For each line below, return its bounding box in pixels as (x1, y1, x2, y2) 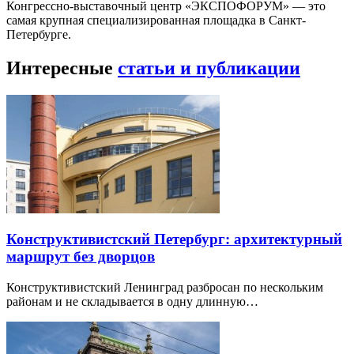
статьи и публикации (118, 57, 300, 78)
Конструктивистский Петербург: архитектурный (6, 231, 342, 248)
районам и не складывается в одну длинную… (6, 295, 258, 309)
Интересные (6, 57, 118, 78)
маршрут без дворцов (6, 248, 155, 265)
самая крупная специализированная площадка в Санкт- (6, 13, 306, 27)
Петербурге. (6, 27, 71, 41)
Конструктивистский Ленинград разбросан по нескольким (6, 281, 323, 295)
